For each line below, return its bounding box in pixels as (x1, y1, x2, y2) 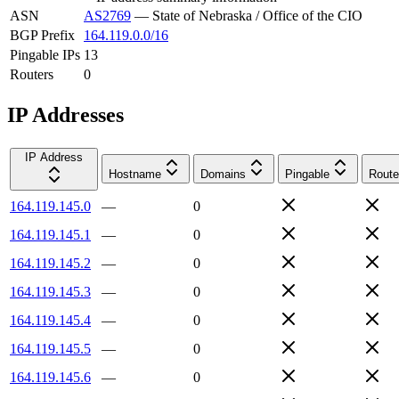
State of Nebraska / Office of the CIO (152, 7, 362, 23)
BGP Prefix (10, 27, 75, 43)
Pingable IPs (10, 46, 80, 62)
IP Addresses (7, 102, 124, 126)
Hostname (109, 167, 161, 181)
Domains (200, 167, 246, 181)
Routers (10, 66, 53, 82)
